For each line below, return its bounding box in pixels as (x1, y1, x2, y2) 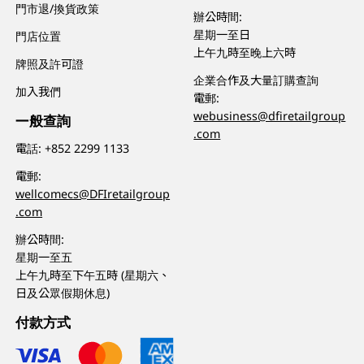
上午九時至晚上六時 (193, 45, 297, 61)
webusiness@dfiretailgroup (193, 108, 346, 124)
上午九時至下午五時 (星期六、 (15, 267, 171, 283)
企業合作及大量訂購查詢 (193, 72, 319, 89)
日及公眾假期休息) (15, 285, 110, 301)
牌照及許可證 (15, 55, 84, 71)
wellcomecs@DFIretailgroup (15, 186, 171, 202)
